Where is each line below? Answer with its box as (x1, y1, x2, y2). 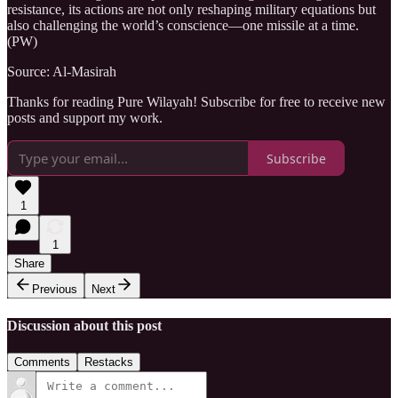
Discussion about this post (7, 317, 162, 333)
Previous (32, 283, 77, 297)
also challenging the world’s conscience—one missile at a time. (7, 18, 359, 34)
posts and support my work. (7, 110, 163, 126)
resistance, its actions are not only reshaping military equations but (7, 2, 376, 18)
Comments (14, 354, 70, 369)
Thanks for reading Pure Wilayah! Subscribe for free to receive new (7, 94, 386, 110)
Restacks (84, 354, 133, 369)
